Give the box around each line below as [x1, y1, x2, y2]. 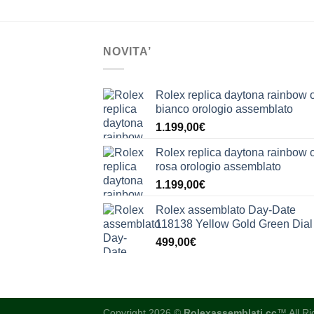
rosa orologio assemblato [156, 160, 281, 172]
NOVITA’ [103, 45, 151, 57]
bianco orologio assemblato [156, 102, 293, 115]
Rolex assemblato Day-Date [156, 203, 296, 216]
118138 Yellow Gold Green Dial [156, 217, 313, 230]
